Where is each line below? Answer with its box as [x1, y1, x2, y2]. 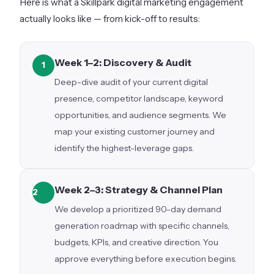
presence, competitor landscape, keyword [54, 92, 223, 104]
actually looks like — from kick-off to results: [20, 12, 200, 24]
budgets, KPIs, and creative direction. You [54, 236, 218, 248]
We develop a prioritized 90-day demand [54, 203, 221, 215]
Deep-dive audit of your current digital [54, 76, 208, 87]
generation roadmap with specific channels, [54, 220, 229, 231]
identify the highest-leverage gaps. [54, 142, 194, 154]
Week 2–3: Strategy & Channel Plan [54, 183, 223, 196]
